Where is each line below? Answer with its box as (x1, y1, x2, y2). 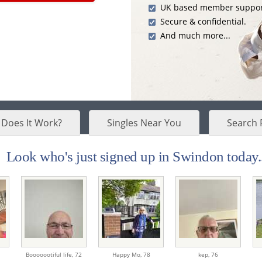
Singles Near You (107, 116, 182, 130)
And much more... (160, 30, 230, 41)
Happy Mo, (112, 250, 143, 259)
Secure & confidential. (160, 16, 246, 27)
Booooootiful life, (26, 250, 75, 259)
